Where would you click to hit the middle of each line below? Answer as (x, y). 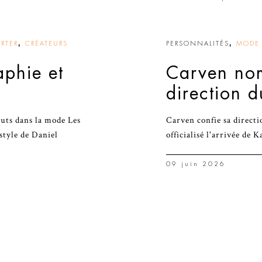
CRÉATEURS (46, 44)
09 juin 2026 (196, 164)
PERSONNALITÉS (198, 44)
